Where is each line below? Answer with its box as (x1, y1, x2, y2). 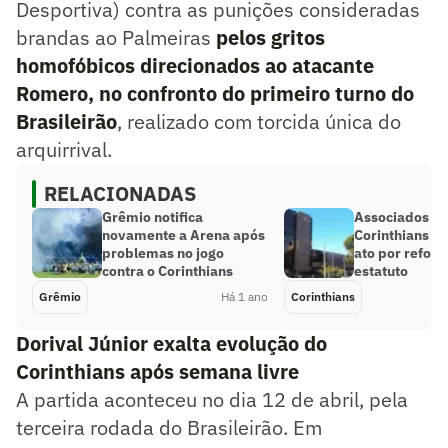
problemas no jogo (102, 243, 224, 262)
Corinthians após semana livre (16, 357, 299, 385)
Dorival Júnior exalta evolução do (16, 329, 327, 357)
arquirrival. (16, 135, 112, 163)
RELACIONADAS (44, 179, 196, 207)
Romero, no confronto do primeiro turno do (16, 79, 414, 107)
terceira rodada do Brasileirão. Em (16, 413, 322, 441)
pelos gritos (216, 23, 325, 51)
